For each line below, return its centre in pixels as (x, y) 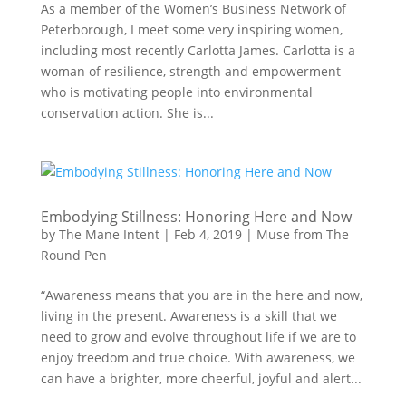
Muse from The (302, 234)
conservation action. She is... (127, 113)
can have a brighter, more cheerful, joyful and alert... (201, 378)
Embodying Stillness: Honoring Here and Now (196, 217)
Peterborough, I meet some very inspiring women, (191, 29)
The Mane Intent (109, 234)
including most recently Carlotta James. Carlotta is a (198, 50)
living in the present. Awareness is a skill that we (188, 316)
